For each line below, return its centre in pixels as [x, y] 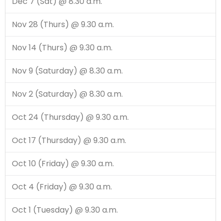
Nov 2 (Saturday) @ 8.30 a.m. [67, 94]
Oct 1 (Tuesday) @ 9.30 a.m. [65, 210]
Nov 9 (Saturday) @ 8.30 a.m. [67, 71]
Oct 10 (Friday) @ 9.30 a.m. [63, 164]
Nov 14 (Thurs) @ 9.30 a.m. [62, 48]
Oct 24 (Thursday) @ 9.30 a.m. [70, 117]
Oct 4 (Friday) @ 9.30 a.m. [62, 187]
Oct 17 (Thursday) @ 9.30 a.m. [69, 141]
